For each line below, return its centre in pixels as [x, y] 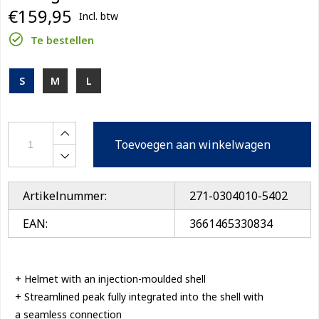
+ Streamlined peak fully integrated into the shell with [139, 297]
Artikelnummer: [65, 196]
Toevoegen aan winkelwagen [193, 145]
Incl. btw [99, 16]
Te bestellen [62, 41]
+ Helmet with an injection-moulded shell [110, 279]
